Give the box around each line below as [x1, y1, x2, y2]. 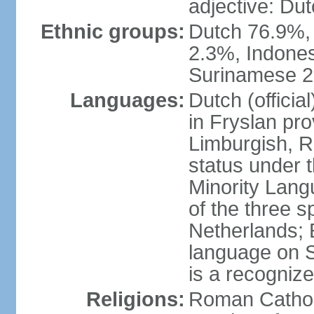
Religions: [86, 288, 185, 310]
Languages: [69, 89, 185, 111]
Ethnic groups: [40, 20, 185, 43]
